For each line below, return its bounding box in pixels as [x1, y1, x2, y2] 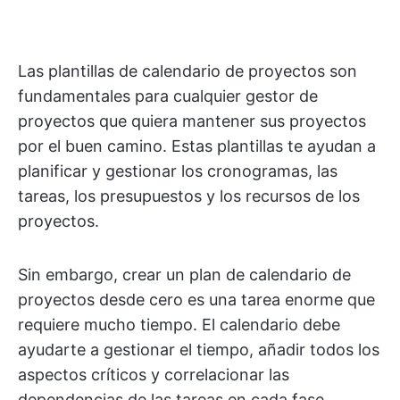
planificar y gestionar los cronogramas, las [18, 162, 337, 180]
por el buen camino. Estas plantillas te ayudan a [18, 137, 376, 155]
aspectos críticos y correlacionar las [18, 365, 289, 384]
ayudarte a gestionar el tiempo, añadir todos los [18, 340, 379, 359]
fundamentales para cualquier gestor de [18, 87, 318, 105]
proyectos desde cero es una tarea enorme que [18, 290, 375, 309]
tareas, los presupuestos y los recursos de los [18, 187, 360, 205]
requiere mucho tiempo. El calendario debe [18, 315, 340, 334]
